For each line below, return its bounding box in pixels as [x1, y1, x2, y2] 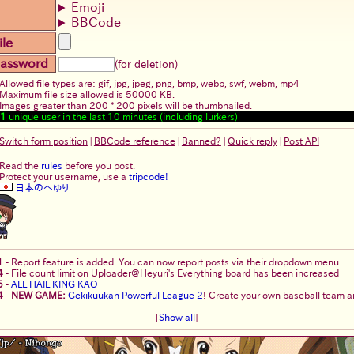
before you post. [62, 160, 135, 171]
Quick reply [227, 136, 277, 146]
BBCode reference [93, 136, 175, 146]
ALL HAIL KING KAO [11, 279, 98, 289]
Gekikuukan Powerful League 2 [68, 290, 203, 300]
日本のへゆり [12, 183, 69, 193]
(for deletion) [115, 59, 178, 70]
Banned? [181, 136, 221, 146]
